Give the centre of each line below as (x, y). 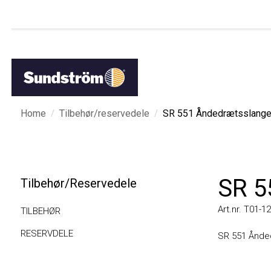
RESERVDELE (35, 233)
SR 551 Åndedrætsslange (205, 113)
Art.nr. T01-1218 (238, 209)
